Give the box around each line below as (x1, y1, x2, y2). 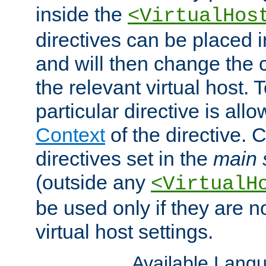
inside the (36, 2, 128, 26)
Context (36, 123, 105, 146)
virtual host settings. (36, 220, 213, 243)
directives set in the (36, 147, 213, 170)
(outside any (36, 170, 151, 194)
